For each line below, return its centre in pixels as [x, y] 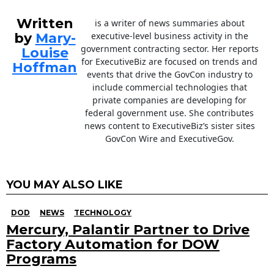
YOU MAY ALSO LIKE [65, 185]
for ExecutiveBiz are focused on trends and [169, 62]
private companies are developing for [169, 100]
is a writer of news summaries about [169, 23]
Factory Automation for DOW [113, 245]
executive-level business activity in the [169, 36]
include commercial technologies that [169, 87]
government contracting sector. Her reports [169, 49]
